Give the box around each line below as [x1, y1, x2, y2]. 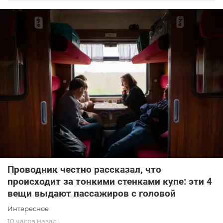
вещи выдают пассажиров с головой [7, 188, 176, 200]
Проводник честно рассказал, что [7, 164, 161, 176]
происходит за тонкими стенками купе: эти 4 [7, 176, 212, 188]
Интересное [7, 205, 49, 213]
